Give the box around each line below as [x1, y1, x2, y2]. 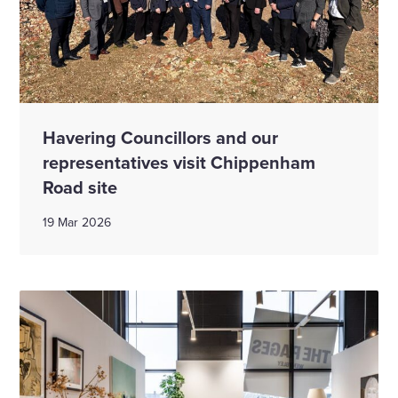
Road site [43, 174, 117, 201]
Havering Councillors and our [43, 124, 278, 151]
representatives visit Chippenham [43, 149, 315, 176]
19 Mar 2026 [43, 213, 111, 232]
